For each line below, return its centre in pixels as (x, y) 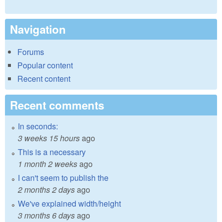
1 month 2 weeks (48, 164)
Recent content (44, 79)
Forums (31, 52)
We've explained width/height (69, 204)
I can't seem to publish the (63, 178)
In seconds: (38, 126)
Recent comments (57, 105)
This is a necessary (52, 152)
